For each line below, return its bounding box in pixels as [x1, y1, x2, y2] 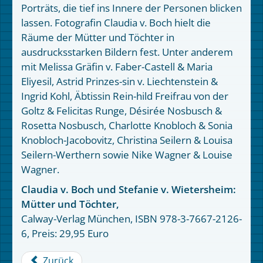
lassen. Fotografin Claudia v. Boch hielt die [21, 15, 211, 29]
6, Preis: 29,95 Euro [21, 226, 109, 240]
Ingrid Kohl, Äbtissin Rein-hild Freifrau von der [21, 89, 228, 103]
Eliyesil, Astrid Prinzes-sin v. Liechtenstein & [21, 74, 218, 88]
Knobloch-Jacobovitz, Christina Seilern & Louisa [21, 133, 232, 147]
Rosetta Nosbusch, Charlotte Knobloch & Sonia [21, 118, 232, 132]
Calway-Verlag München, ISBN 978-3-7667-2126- [21, 211, 242, 225]
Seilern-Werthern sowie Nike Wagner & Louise [21, 147, 232, 161]
